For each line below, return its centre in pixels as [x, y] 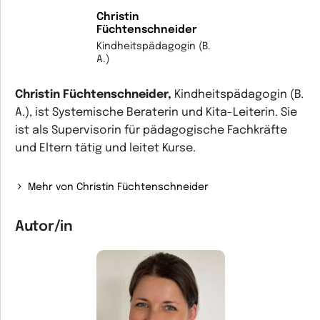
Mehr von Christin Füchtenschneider [119, 187]
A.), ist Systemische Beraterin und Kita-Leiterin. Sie [156, 112]
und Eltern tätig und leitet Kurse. [105, 148]
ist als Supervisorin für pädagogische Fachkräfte [151, 130]
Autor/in [44, 227]
